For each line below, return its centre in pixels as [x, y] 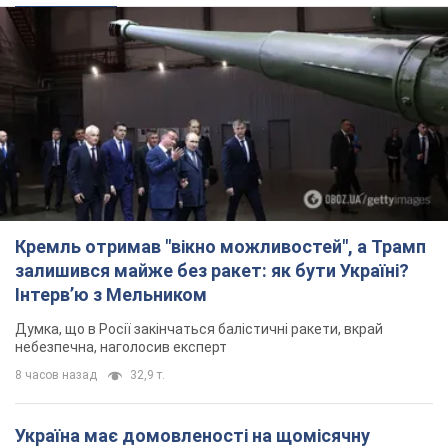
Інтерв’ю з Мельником [111, 295]
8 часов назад [56, 375]
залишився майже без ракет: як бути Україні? [212, 271]
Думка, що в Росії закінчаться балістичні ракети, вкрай [199, 329]
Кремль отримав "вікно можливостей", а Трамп [220, 247]
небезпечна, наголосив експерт [121, 347]
